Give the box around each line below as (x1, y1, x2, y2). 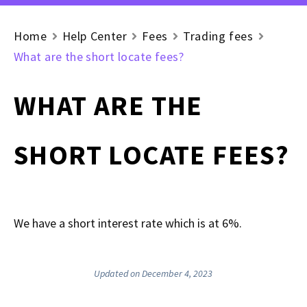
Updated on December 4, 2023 (94, 267, 213, 280)
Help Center (62, 28, 127, 44)
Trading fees (183, 28, 254, 44)
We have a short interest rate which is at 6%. (14, 215, 242, 231)
